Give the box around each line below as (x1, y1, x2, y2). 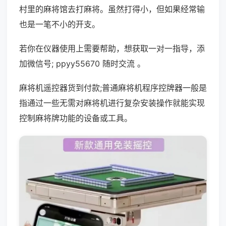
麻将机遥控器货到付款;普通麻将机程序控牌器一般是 (19, 83, 207, 93)
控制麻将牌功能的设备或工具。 (19, 113, 132, 123)
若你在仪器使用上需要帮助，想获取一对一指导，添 (19, 43, 205, 53)
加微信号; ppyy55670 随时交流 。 (19, 59, 145, 69)
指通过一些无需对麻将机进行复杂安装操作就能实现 (19, 98, 205, 108)
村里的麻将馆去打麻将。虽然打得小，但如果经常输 (19, 4, 205, 14)
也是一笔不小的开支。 (19, 19, 100, 29)
